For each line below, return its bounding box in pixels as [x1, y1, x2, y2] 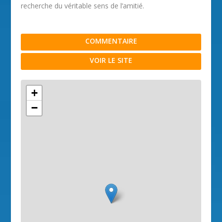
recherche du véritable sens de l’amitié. [21, 1, 145, 11]
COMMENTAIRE [85, 36, 137, 46]
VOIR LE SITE [90, 55, 132, 65]
